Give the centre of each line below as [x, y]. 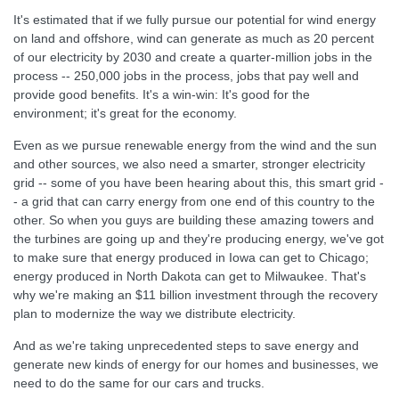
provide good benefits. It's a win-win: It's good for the [162, 94]
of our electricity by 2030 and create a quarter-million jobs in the [193, 57]
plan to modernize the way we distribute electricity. [155, 313]
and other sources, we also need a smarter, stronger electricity [189, 164]
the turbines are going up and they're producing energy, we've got [199, 239]
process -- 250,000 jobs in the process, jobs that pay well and [186, 76]
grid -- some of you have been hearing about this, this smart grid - [199, 183]
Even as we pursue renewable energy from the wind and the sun [195, 145]
